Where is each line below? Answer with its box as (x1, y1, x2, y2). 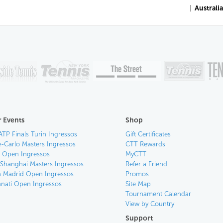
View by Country (125, 200, 174, 208)
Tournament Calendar (125, 190, 191, 198)
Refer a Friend (125, 160, 167, 168)
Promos (125, 170, 149, 178)
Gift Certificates (125, 130, 171, 138)
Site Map (125, 180, 151, 188)
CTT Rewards (125, 140, 165, 148)
